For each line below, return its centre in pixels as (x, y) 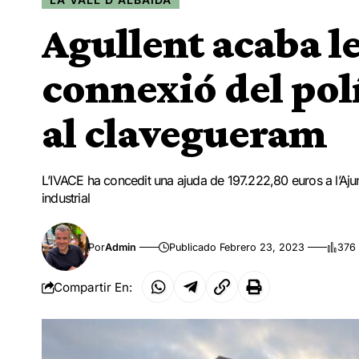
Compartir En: (93, 287)
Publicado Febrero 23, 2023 (237, 247)
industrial (66, 198)
